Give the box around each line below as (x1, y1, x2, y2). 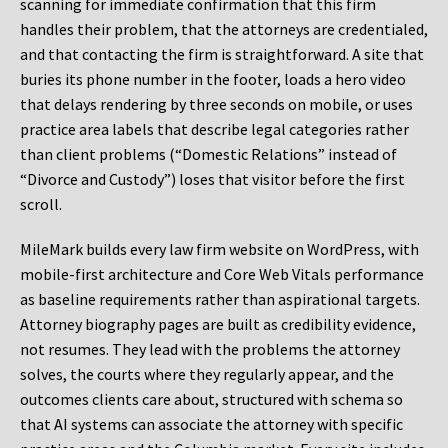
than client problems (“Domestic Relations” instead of (20, 144, 397, 165)
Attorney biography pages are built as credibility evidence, (20, 314, 416, 335)
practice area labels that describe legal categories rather (20, 119, 409, 140)
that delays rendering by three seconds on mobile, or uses (20, 94, 413, 115)
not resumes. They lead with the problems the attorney (20, 339, 400, 360)
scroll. (20, 194, 62, 215)
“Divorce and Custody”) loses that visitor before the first (20, 169, 405, 190)
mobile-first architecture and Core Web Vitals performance (20, 264, 424, 285)
